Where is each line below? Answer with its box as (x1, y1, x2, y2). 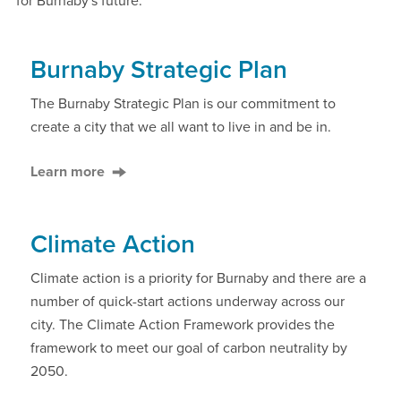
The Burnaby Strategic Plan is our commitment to (30, 95, 336, 113)
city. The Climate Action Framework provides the (30, 316, 335, 334)
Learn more (30, 163, 105, 181)
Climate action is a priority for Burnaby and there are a (30, 269, 366, 287)
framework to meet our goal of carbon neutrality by (30, 339, 347, 357)
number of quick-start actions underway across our (30, 293, 345, 311)
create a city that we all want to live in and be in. (30, 118, 331, 136)
